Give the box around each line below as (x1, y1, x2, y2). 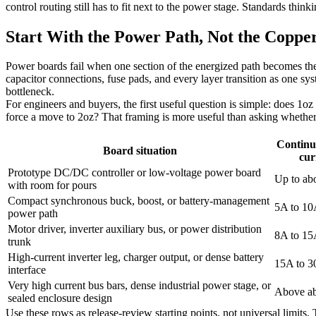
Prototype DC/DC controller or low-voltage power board (8, 166, 261, 179)
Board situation (102, 145, 177, 157)
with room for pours (8, 179, 97, 192)
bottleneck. (6, 85, 54, 98)
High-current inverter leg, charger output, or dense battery (8, 251, 264, 264)
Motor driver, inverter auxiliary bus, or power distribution (8, 223, 262, 236)
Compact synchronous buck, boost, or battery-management (8, 195, 269, 207)
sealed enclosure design (8, 292, 112, 305)
